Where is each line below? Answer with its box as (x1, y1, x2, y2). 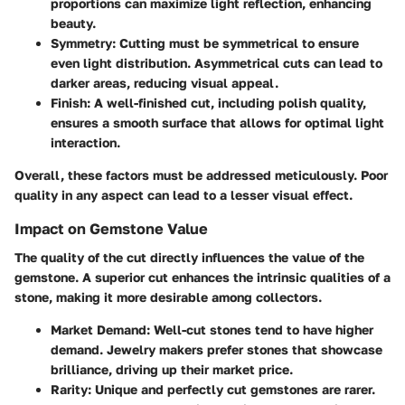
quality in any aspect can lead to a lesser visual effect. (14, 186, 353, 202)
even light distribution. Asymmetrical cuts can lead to (51, 54, 382, 71)
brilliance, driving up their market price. (51, 362, 293, 377)
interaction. (51, 134, 120, 150)
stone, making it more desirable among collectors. (14, 289, 322, 305)
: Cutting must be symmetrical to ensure (112, 34, 359, 51)
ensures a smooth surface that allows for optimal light (51, 114, 384, 130)
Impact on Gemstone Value (14, 219, 208, 238)
